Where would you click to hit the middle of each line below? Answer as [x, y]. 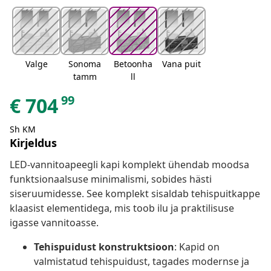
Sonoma [85, 64]
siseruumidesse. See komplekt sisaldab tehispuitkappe [135, 194]
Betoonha [133, 64]
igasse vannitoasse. [54, 223]
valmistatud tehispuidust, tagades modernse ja [142, 262]
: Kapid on [197, 247]
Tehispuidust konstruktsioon [104, 247]
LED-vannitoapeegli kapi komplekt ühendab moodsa [129, 165]
